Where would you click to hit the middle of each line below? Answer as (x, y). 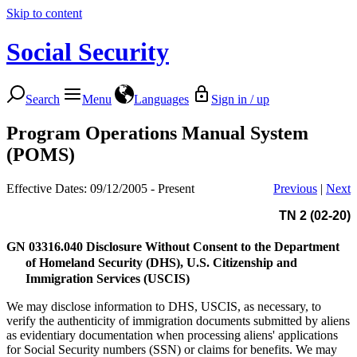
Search (43, 99)
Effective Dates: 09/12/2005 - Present (100, 188)
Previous (295, 188)
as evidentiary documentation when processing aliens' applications (172, 335)
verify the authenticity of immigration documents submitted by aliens (178, 320)
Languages (161, 99)
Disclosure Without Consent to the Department (213, 246)
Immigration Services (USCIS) (108, 278)
